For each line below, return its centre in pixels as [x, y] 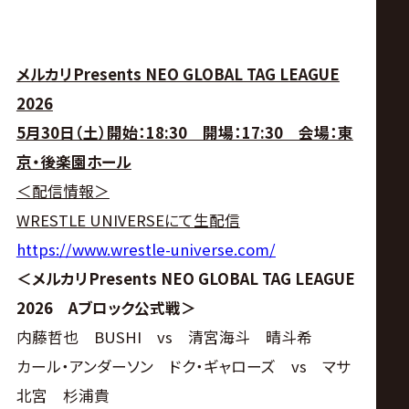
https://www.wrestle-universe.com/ [146, 249]
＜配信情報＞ [63, 190]
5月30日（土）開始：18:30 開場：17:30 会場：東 [184, 132]
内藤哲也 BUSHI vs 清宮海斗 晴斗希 [164, 336]
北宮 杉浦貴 [63, 395]
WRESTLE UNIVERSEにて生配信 [128, 220]
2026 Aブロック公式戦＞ [106, 307]
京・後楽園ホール [73, 161]
